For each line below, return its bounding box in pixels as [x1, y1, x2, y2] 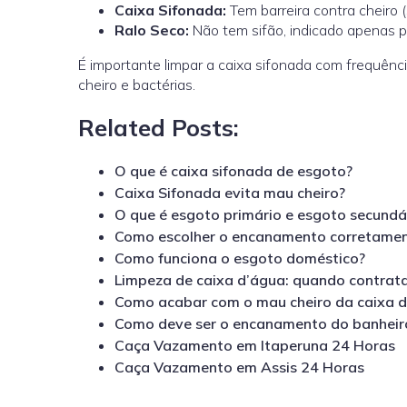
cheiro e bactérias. [78, 75, 195, 94]
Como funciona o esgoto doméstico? [114, 248, 365, 267]
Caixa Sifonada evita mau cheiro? [114, 183, 345, 202]
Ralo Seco [114, 21, 185, 40]
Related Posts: [78, 112, 239, 142]
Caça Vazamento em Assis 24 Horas [114, 357, 364, 376]
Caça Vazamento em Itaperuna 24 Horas [114, 335, 395, 354]
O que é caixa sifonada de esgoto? [114, 161, 352, 180]
